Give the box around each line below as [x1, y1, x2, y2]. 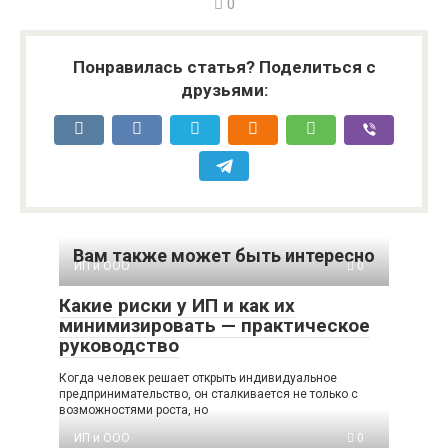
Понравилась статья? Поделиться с [72, 57, 376, 77]
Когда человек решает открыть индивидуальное [59, 371, 337, 385]
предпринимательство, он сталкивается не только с [59, 387, 358, 401]
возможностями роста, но [59, 403, 208, 417]
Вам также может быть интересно [73, 245, 375, 266]
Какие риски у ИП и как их [59, 294, 295, 317]
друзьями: [180, 80, 268, 100]
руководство [59, 334, 179, 357]
